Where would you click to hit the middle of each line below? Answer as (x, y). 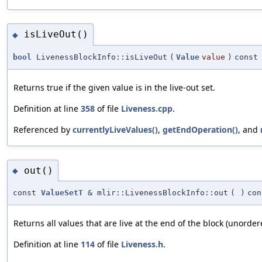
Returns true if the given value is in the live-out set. (114, 87)
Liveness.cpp (147, 108)
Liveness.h (142, 244)
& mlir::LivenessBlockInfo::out (156, 193)
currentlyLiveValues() (115, 129)
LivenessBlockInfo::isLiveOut (99, 57)
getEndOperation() (200, 129)
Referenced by (43, 129)
